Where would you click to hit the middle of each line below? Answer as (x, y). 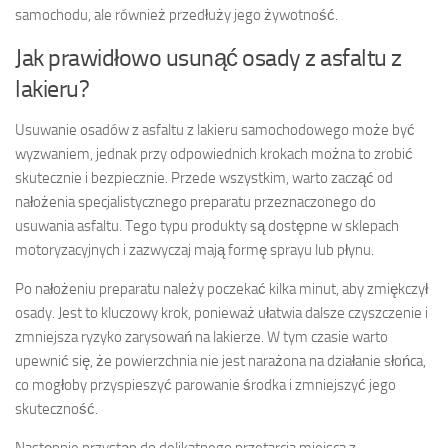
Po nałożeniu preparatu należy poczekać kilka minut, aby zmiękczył (221, 289)
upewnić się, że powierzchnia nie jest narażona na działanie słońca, (220, 361)
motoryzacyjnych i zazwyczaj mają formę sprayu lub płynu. (194, 250)
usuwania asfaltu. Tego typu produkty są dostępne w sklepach (207, 226)
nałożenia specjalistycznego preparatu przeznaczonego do (195, 202)
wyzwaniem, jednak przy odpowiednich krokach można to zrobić (214, 154)
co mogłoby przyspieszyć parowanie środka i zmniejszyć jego (205, 385)
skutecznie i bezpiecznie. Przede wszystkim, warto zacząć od (204, 178)
